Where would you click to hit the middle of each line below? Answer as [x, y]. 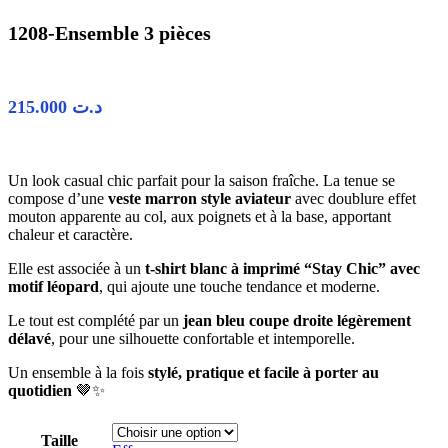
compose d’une [58, 199]
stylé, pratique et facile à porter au [263, 373]
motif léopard [53, 287]
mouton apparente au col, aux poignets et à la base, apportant [199, 217]
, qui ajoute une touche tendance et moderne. [239, 287]
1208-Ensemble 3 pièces [109, 33]
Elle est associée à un [76, 269]
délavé [29, 339]
